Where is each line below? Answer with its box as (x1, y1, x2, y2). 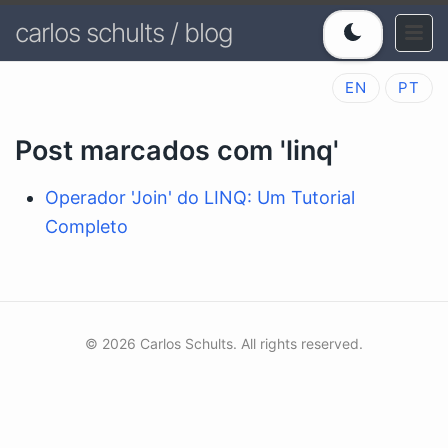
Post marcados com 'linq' (15, 134, 339, 167)
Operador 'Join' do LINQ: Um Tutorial (45, 187, 355, 208)
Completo (45, 216, 128, 237)
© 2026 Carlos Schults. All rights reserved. (85, 335, 363, 352)
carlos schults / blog (15, 17, 233, 48)
